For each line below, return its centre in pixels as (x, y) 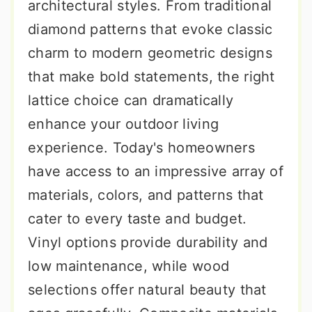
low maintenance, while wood (129, 266)
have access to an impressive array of (156, 171)
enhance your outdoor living (124, 124)
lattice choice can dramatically (131, 100)
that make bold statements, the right (151, 77)
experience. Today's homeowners (141, 148)
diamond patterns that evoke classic (150, 29)
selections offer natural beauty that (147, 290)
